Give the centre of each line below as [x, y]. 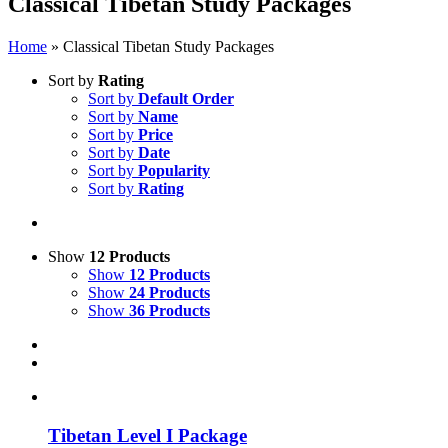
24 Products [169, 292]
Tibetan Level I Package [147, 435]
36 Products [169, 310]
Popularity [174, 170]
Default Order [186, 98]
